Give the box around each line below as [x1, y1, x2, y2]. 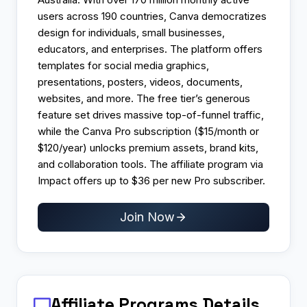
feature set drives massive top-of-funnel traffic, [38, 108, 264, 121]
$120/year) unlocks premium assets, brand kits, [38, 140, 258, 154]
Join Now [120, 210, 175, 225]
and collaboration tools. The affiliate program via [38, 157, 263, 171]
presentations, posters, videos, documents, [38, 75, 243, 88]
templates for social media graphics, [38, 58, 209, 72]
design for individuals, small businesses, [38, 25, 225, 39]
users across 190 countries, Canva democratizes [38, 9, 267, 23]
